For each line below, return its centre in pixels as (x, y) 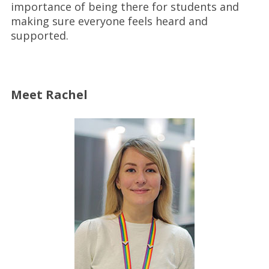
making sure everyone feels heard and (109, 21)
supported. (39, 35)
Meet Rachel (49, 95)
